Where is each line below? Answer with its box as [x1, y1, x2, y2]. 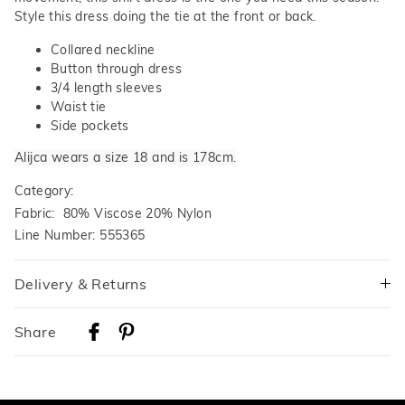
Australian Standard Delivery [14, 341, 191, 358]
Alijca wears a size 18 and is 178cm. [14, 149, 237, 166]
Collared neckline [51, 42, 155, 59]
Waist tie [51, 99, 110, 116]
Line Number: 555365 [14, 226, 146, 243]
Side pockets [51, 118, 129, 135]
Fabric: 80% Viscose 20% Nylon [14, 204, 212, 221]
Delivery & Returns [14, 274, 147, 293]
